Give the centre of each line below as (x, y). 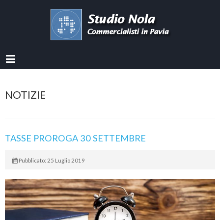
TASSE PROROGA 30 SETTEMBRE (75, 138)
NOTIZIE (25, 95)
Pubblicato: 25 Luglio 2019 (52, 160)
